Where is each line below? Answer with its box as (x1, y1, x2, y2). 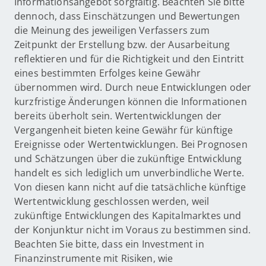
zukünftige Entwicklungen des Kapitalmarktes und (14, 209, 242, 222)
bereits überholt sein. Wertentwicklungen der (14, 109, 222, 122)
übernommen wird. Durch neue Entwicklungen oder (14, 81, 252, 94)
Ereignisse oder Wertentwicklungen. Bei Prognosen (14, 138, 248, 151)
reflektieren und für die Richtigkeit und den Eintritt (14, 52, 245, 65)
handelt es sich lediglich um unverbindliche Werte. (14, 166, 245, 179)
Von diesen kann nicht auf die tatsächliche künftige (14, 180, 246, 194)
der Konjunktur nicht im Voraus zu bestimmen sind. (14, 223, 251, 236)
